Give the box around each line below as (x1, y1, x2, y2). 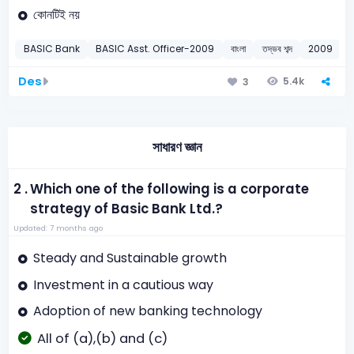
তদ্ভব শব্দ (262, 42, 292, 56)
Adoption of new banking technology (32, 302, 262, 321)
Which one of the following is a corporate (30, 180, 310, 199)
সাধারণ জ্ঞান (152, 138, 202, 157)
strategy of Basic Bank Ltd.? (30, 200, 224, 219)
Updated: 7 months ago (13, 223, 103, 234)
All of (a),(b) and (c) (36, 329, 168, 348)
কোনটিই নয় (32, 6, 80, 24)
